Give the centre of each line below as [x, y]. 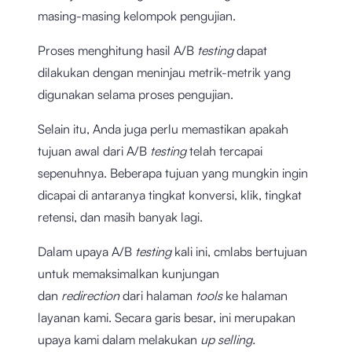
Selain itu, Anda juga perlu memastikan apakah [163, 129]
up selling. [229, 340]
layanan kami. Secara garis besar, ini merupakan [167, 318]
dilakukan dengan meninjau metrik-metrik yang [164, 73]
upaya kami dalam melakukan [119, 340]
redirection [92, 296]
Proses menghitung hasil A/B [117, 51]
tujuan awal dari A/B [94, 151]
